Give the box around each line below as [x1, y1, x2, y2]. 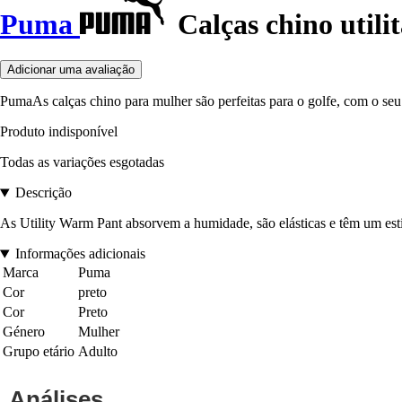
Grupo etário [3, 344, 74, 360]
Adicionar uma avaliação [7, 63, 135, 77]
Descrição [14, 185, 72, 201]
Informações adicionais [14, 246, 145, 262]
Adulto [78, 344, 118, 360]
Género [3, 324, 45, 340]
